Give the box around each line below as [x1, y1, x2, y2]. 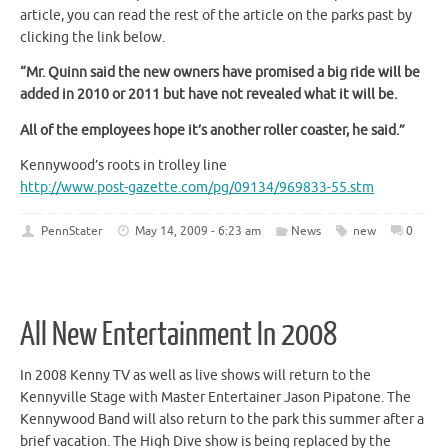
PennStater [40, 222, 103, 239]
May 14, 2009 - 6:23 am [135, 222, 262, 239]
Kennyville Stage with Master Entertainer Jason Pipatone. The [20, 389, 411, 407]
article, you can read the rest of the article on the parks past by [20, 6, 412, 24]
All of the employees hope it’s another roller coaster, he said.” [20, 121, 405, 139]
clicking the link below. [20, 28, 165, 46]
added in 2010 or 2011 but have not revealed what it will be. [20, 86, 397, 104]
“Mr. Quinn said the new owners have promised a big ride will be [20, 64, 420, 82]
